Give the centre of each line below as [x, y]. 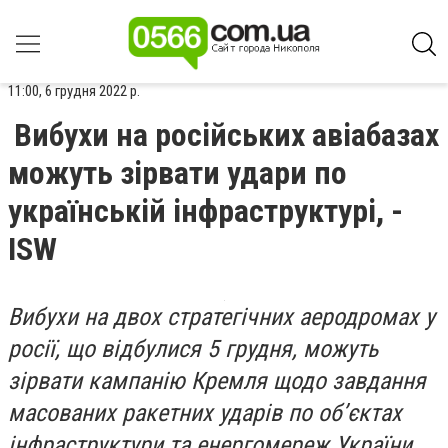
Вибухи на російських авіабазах [226, 135]
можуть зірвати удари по [177, 173]
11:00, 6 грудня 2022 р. [74, 91]
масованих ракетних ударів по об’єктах [205, 413]
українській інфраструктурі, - [205, 211]
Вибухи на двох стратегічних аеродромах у [221, 317]
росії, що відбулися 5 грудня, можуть [193, 349]
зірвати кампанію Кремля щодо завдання [217, 381]
